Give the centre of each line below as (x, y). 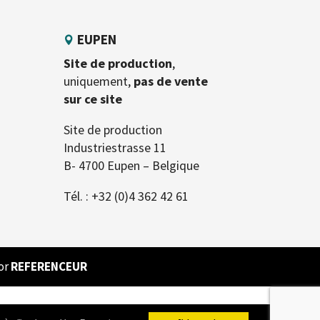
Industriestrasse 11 (115, 148)
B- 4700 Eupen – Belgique (132, 166)
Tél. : (78, 196)
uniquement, (99, 81)
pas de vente (171, 81)
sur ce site (93, 99)
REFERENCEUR (49, 267)
